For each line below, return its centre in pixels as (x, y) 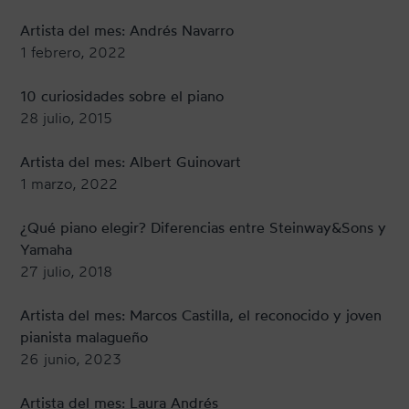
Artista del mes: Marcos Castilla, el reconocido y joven (201, 315)
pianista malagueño (84, 337)
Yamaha (47, 250)
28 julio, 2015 (67, 118)
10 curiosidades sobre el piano (122, 96)
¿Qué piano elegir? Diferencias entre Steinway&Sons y (204, 228)
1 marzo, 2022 (69, 184)
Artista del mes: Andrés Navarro (127, 31)
